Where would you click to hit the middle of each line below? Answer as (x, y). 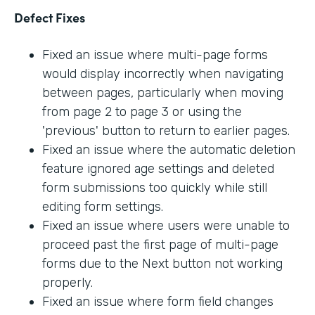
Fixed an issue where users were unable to (166, 226)
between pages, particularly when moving (163, 93)
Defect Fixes (50, 18)
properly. (67, 283)
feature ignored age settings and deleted (158, 169)
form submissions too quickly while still (155, 188)
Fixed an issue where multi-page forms (155, 55)
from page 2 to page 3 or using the (142, 112)
